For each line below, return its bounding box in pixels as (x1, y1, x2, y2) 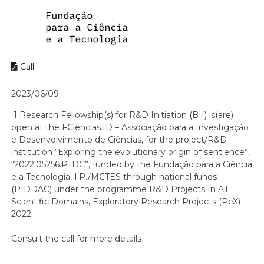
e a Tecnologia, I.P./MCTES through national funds (11, 171, 217, 182)
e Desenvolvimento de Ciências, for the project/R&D (11, 134, 227, 145)
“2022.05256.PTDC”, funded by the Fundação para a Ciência (11, 159, 253, 170)
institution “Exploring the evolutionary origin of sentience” (11, 147, 249, 157)
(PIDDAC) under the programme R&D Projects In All (11, 184, 228, 194)
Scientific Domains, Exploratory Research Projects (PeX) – (11, 196, 247, 207)
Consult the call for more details (11, 233, 142, 244)
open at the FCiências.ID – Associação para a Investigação (11, 122, 249, 133)
